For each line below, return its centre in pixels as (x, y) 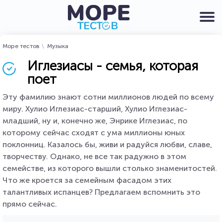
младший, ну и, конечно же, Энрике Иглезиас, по (95, 121)
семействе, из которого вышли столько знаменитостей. (110, 168)
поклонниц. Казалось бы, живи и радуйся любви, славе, (107, 144)
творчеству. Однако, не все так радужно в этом (94, 156)
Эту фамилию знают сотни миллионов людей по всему (108, 97)
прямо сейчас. (30, 204)
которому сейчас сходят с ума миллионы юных (94, 133)
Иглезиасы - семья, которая (113, 66)
